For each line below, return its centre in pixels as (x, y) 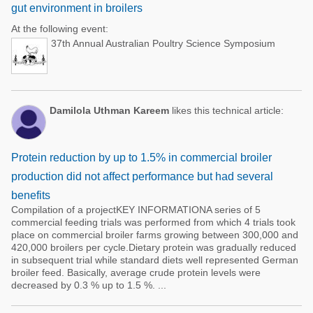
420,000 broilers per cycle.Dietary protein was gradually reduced (154, 247)
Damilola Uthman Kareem (109, 110)
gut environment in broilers (77, 8)
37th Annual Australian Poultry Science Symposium (163, 43)
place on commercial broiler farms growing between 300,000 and (155, 235)
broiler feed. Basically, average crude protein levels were (136, 272)
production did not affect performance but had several (142, 176)
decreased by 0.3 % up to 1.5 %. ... (89, 285)
